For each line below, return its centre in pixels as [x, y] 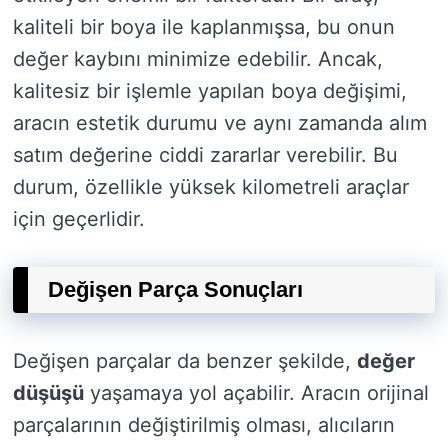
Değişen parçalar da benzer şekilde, [185, 361]
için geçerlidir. [79, 219]
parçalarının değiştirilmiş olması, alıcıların [204, 425]
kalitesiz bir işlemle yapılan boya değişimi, [210, 91]
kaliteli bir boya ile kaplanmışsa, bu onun [204, 27]
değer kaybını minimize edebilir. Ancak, [198, 59]
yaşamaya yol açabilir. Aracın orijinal [256, 393]
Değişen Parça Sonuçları [175, 289]
